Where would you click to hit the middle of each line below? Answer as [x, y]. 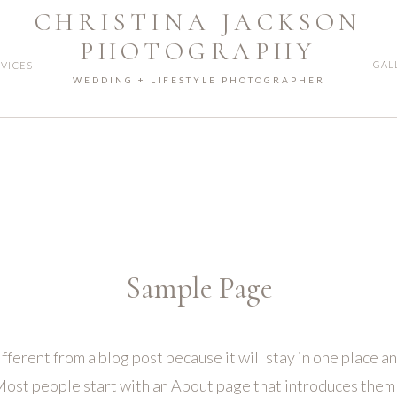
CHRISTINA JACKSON [198, 22]
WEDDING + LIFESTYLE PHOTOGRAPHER [199, 80]
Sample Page [198, 288]
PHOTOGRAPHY [198, 51]
